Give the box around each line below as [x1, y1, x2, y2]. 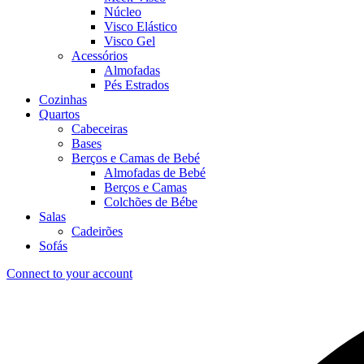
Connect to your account [6, 266, 132, 280]
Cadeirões [71, 224, 123, 238]
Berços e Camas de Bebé [71, 151, 200, 165]
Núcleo [104, 5, 141, 19]
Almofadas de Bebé [104, 166, 206, 180]
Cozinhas [39, 93, 87, 106]
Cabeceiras [71, 122, 128, 136]
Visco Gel [104, 34, 155, 48]
